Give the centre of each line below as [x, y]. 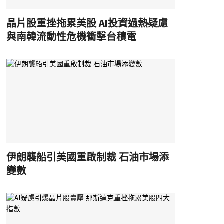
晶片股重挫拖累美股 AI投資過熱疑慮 [87, 23]
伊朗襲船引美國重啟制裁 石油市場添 [87, 157]
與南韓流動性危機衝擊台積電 [71, 37]
